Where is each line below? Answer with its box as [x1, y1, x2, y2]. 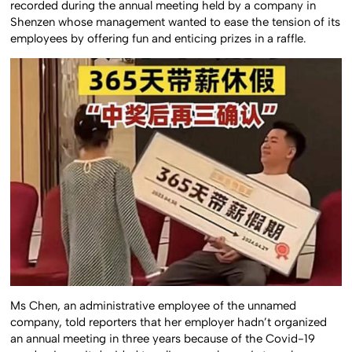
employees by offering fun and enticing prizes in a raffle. [10, 31, 307, 46]
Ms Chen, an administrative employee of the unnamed [10, 298, 297, 313]
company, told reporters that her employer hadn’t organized [10, 314, 328, 329]
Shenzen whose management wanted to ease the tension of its [10, 14, 341, 29]
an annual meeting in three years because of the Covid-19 [10, 331, 316, 346]
